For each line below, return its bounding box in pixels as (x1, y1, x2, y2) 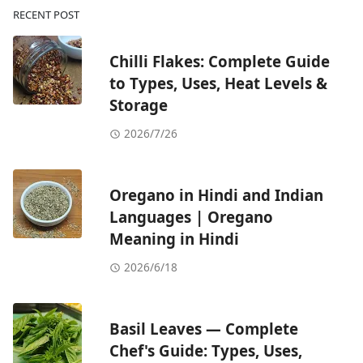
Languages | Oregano (109, 207, 273, 228)
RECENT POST (13, 7, 79, 23)
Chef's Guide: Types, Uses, (109, 340, 302, 361)
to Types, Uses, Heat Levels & (109, 73, 327, 94)
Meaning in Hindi (109, 228, 239, 250)
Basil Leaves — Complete (109, 318, 298, 340)
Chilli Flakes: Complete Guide (109, 51, 330, 72)
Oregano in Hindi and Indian (109, 185, 323, 206)
